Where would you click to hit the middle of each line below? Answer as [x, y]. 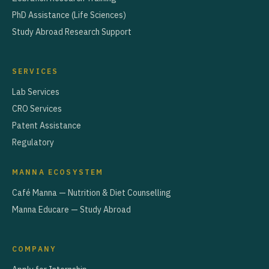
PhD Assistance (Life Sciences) [69, 15]
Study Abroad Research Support [72, 32]
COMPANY [35, 249]
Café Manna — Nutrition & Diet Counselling [92, 193]
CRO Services [37, 109]
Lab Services [36, 92]
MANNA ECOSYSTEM [58, 172]
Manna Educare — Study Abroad [71, 210]
